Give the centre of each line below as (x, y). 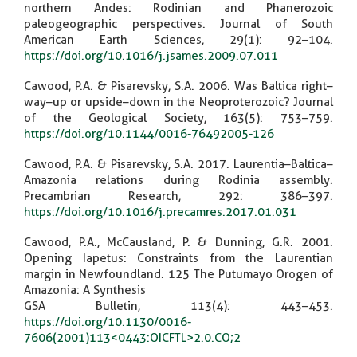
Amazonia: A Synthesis (85, 290)
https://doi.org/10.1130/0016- (108, 322)
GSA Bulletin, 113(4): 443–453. (178, 306)
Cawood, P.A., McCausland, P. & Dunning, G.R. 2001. (178, 242)
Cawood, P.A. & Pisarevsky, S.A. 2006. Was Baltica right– (178, 86)
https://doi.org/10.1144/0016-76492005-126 (149, 133)
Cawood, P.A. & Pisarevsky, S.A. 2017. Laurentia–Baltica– (178, 164)
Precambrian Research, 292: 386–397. (178, 196)
